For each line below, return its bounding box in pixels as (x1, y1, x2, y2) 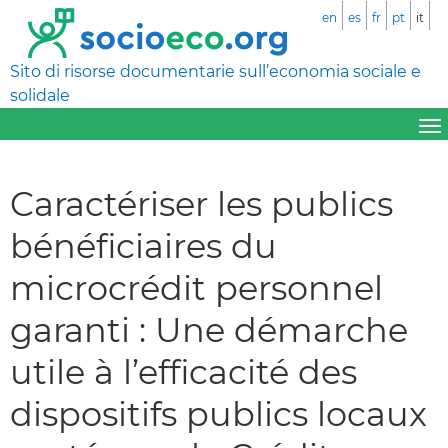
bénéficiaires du (10, 224, 277, 266)
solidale (10, 86, 70, 105)
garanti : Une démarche (10, 308, 408, 350)
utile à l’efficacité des (10, 350, 357, 392)
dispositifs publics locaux (10, 392, 427, 434)
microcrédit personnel (10, 266, 383, 308)
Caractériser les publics (10, 182, 393, 224)
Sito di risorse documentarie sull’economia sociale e (10, 62, 421, 81)
